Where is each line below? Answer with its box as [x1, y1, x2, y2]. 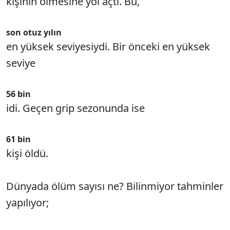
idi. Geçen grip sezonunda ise [6, 101, 145, 115]
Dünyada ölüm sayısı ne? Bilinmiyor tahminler [6, 179, 223, 193]
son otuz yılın [6, 27, 62, 38]
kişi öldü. [6, 146, 48, 160]
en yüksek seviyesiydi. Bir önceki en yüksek [6, 40, 210, 53]
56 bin [6, 88, 31, 100]
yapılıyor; [6, 196, 49, 209]
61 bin [6, 133, 31, 145]
